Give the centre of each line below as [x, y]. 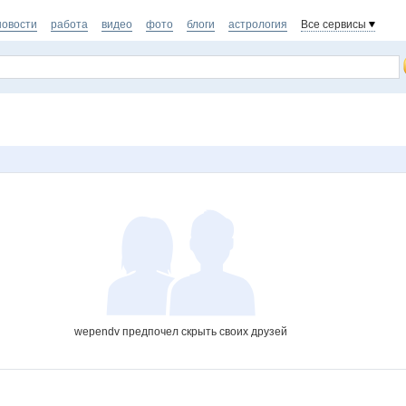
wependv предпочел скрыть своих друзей [180, 332]
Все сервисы [333, 24]
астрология [258, 24]
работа [69, 24]
